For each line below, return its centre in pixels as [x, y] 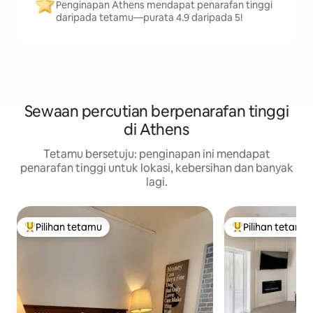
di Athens [156, 130]
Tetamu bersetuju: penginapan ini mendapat [156, 154]
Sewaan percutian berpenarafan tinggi [156, 112]
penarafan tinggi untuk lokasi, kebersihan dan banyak [156, 168]
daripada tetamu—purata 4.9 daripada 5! [149, 18]
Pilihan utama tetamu [74, 233]
